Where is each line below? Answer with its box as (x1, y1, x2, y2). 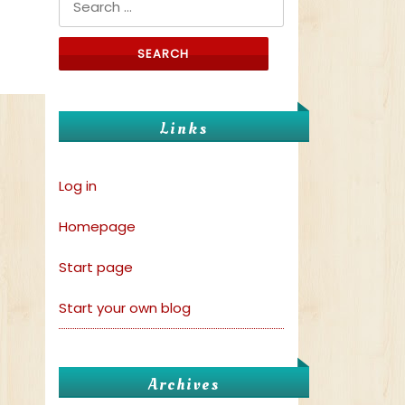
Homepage (59, 217, 136, 237)
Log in (59, 176, 97, 196)
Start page (59, 258, 133, 278)
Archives (148, 373, 220, 397)
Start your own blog (59, 298, 191, 318)
